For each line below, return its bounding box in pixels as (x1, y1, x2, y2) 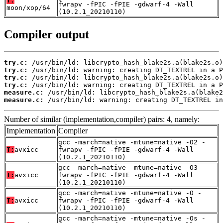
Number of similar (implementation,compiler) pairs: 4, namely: (4, 115, 200, 124)
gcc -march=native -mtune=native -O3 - (58, 164, 206, 172)
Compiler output (4, 28, 89, 41)
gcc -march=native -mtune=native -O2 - (58, 138, 206, 146)
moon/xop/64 (6, 4, 50, 12)
